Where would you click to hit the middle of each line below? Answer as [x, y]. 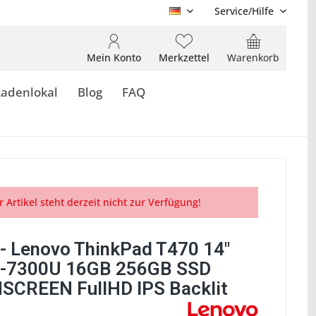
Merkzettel [184, 57]
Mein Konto [114, 57]
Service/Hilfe [244, 11]
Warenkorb [253, 57]
